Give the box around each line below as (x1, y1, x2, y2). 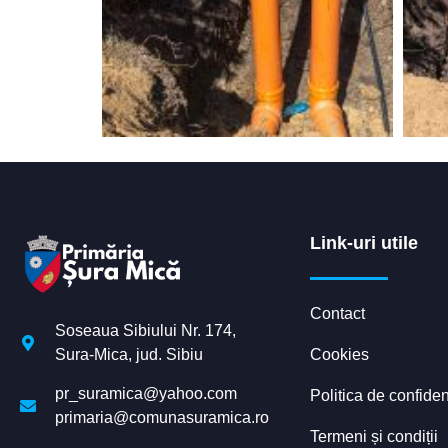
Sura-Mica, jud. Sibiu (55, 345, 203, 363)
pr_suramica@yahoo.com (55, 384, 237, 402)
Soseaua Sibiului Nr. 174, (55, 321, 236, 339)
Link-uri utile (310, 232, 418, 253)
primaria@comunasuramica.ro (55, 408, 269, 426)
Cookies (310, 345, 369, 363)
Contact (310, 304, 365, 322)
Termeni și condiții (310, 427, 438, 445)
